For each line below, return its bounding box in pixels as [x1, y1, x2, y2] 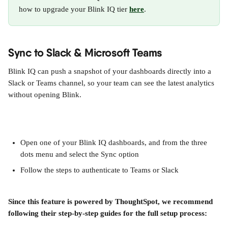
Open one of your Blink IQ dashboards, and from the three [20, 138, 209, 147]
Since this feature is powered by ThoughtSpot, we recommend [8, 197, 215, 206]
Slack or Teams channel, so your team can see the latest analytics [8, 79, 216, 87]
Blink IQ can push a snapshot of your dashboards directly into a [8, 67, 213, 75]
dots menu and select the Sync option [20, 150, 139, 158]
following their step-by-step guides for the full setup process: [8, 209, 207, 217]
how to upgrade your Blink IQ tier [19, 5, 129, 13]
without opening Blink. [8, 91, 81, 99]
